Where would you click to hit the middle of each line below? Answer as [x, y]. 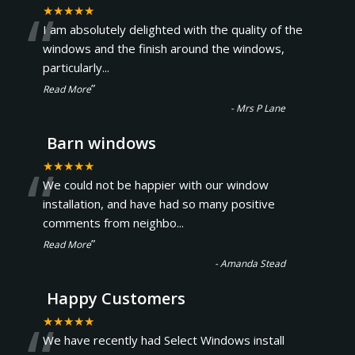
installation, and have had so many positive [158, 204]
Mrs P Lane [261, 108]
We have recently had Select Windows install [163, 340]
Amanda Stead [253, 263]
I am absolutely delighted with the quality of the [172, 29]
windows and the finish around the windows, [163, 48]
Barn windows [101, 143]
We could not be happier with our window [155, 185]
